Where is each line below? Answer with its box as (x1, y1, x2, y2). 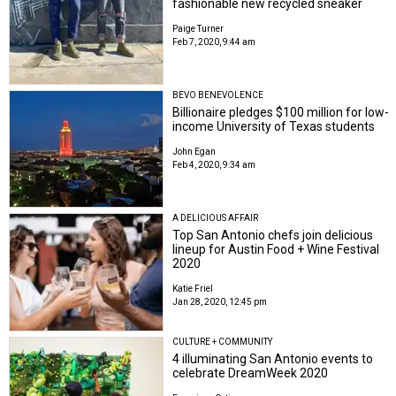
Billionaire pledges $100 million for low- (172, 105, 390, 120)
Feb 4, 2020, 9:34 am (172, 160, 256, 171)
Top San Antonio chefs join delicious (172, 228, 374, 243)
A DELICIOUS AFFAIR (172, 213, 259, 224)
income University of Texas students (172, 119, 376, 134)
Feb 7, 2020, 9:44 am (172, 36, 256, 47)
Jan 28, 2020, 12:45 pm (172, 297, 268, 308)
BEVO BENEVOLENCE (172, 90, 264, 101)
